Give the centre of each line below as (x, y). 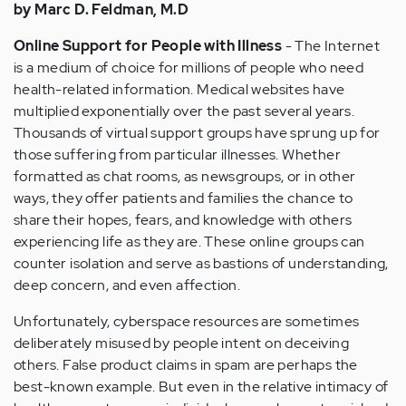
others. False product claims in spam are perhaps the (186, 365)
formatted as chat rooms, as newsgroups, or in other (185, 177)
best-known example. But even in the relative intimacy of (201, 387)
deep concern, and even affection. (127, 285)
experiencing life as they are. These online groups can (189, 242)
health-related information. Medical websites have (179, 90)
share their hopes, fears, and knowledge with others (183, 220)
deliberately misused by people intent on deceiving (181, 343)
